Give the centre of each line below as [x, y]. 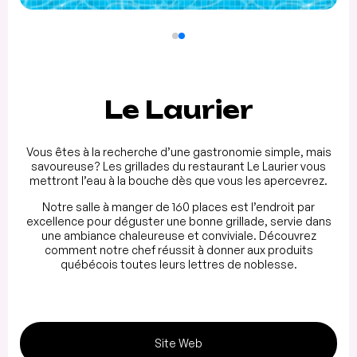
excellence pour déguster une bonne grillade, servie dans [178, 222]
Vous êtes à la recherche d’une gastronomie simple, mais [178, 152]
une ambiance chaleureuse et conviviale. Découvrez [178, 236]
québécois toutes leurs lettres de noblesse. [178, 265]
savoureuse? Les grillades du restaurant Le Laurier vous [178, 167]
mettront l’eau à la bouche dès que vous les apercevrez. [178, 181]
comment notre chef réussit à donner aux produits [178, 250]
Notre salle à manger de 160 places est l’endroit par [178, 207]
